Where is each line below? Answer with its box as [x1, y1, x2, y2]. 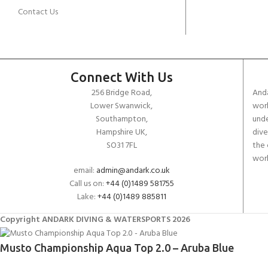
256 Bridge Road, [91, 86, 152, 100]
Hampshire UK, [96, 126, 147, 140]
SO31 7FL [106, 139, 137, 153]
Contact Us [18, 5, 58, 20]
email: [73, 164, 96, 178]
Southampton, [95, 112, 148, 127]
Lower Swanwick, [90, 99, 153, 114]
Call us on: [69, 177, 106, 191]
